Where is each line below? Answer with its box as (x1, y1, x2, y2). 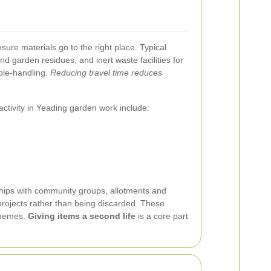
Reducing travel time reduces (50, 68, 162, 77)
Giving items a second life (28, 211, 135, 221)
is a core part (135, 211, 188, 221)
